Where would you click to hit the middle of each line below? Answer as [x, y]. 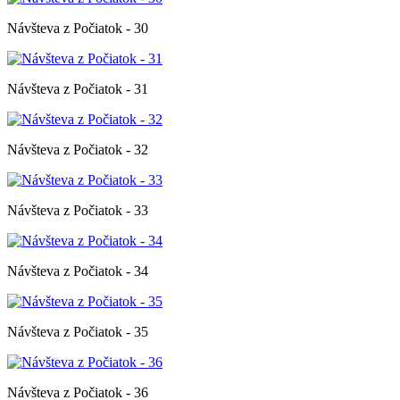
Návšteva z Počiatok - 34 [78, 271]
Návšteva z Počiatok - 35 [78, 331]
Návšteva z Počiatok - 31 [78, 88]
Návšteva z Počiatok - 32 [78, 149]
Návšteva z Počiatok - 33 [78, 210]
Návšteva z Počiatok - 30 [78, 28]
